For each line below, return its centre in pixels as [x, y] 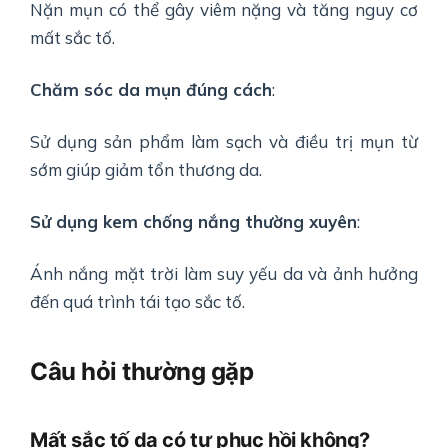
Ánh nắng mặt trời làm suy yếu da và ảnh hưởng [224, 274]
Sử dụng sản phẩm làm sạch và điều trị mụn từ [224, 142]
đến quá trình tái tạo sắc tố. [137, 302]
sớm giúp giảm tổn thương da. [146, 170]
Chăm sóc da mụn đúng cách [151, 90]
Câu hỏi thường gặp [142, 372]
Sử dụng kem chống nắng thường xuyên [193, 222]
